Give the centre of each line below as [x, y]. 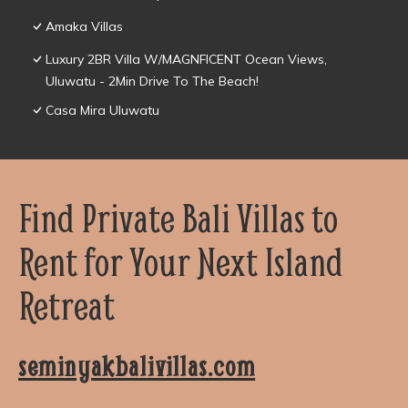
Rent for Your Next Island [181, 261]
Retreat [66, 305]
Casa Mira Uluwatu [102, 111]
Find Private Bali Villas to [178, 218]
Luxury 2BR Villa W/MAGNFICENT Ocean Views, [186, 60]
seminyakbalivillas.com [137, 367]
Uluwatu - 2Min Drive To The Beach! [152, 82]
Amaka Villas [84, 27]
